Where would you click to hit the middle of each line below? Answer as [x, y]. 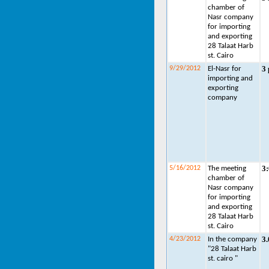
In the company [232, 239]
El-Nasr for [225, 69]
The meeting [227, 168]
